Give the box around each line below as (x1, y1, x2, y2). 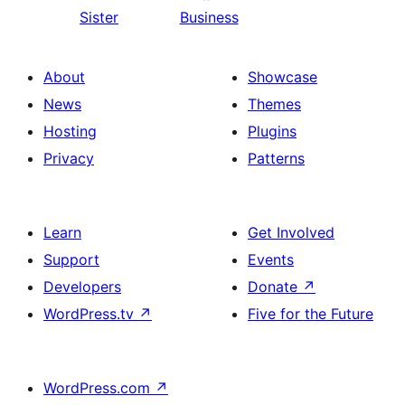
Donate (248, 277, 302, 296)
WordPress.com (43, 378, 155, 397)
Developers (43, 277, 121, 296)
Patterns (248, 148, 305, 167)
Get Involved (248, 222, 334, 241)
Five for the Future (248, 304, 373, 323)
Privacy (43, 148, 94, 167)
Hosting (43, 121, 97, 140)
